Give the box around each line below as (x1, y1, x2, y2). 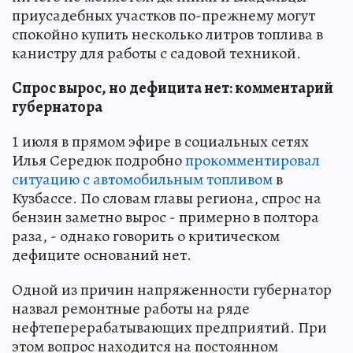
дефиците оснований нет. (12, 243, 191, 266)
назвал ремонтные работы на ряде (12, 297, 250, 319)
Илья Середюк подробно (12, 149, 185, 171)
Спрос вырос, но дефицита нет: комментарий (12, 76, 333, 98)
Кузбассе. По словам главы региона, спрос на (12, 187, 321, 209)
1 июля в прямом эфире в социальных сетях (12, 130, 309, 152)
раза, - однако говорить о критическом (12, 225, 280, 247)
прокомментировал (185, 149, 320, 171)
